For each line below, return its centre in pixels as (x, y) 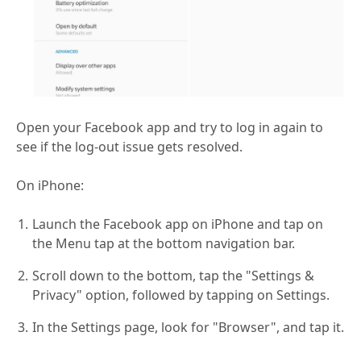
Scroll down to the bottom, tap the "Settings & (173, 276)
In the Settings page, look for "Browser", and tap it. (188, 328)
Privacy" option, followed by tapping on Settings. (181, 295)
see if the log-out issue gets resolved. (129, 147)
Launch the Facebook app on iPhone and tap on (178, 224)
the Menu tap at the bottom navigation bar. (164, 244)
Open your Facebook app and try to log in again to (170, 128)
